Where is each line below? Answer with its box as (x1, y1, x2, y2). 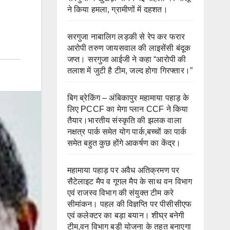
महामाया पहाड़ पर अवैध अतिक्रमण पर (67, 165, 180, 175)
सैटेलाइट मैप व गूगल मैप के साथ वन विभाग (67, 177, 193, 186)
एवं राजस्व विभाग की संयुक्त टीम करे (67, 188, 174, 197)
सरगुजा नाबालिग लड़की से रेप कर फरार (67, 32, 185, 41)
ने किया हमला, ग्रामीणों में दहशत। (67, 5, 168, 14)
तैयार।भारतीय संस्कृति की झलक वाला (67, 116, 182, 125)
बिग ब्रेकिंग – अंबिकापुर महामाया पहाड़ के (67, 93, 189, 102)
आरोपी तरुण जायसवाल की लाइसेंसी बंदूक (67, 43, 191, 52)
